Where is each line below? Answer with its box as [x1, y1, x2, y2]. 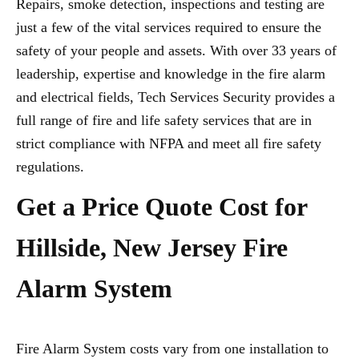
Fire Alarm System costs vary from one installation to [16, 341, 329, 357]
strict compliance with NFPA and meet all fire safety [16, 135, 321, 151]
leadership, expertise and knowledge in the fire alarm [16, 66, 325, 82]
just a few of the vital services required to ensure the [16, 19, 321, 35]
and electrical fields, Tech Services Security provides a [16, 89, 335, 105]
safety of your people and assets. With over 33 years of [16, 42, 337, 58]
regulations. [16, 159, 84, 175]
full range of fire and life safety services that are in [16, 112, 312, 128]
